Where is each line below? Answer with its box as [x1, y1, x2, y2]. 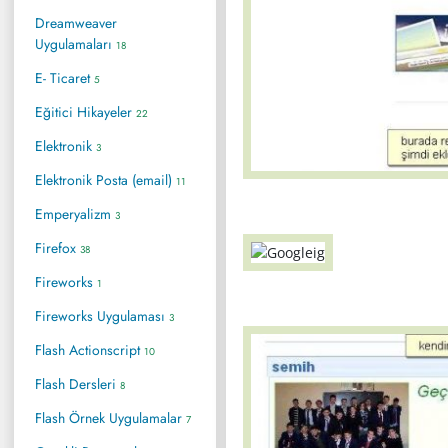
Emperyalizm [35, 203, 115, 224]
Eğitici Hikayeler [35, 101, 136, 122]
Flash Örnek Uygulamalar [35, 407, 186, 428]
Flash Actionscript [35, 339, 144, 360]
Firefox [35, 237, 80, 258]
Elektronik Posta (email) [35, 169, 176, 190]
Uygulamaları [35, 33, 116, 54]
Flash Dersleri [35, 373, 120, 394]
